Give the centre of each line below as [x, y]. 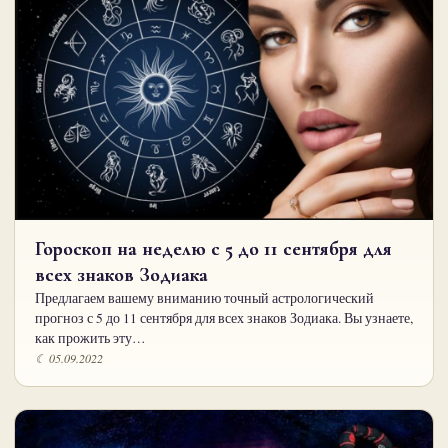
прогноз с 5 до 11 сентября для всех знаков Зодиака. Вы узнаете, [224, 318]
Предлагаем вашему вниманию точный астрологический [204, 298]
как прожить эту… [90, 338]
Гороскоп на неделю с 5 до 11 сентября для [213, 249]
